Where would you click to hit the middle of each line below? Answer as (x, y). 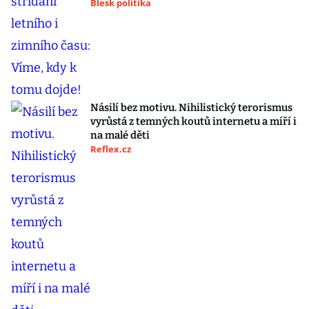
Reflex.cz (111, 149)
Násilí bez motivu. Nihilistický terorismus (191, 108)
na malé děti (120, 136)
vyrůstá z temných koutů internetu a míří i (193, 122)
